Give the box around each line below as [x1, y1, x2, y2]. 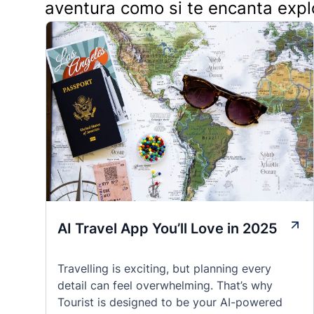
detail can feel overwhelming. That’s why [57, 278, 273, 292]
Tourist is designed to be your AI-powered [57, 295, 282, 309]
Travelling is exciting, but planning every [57, 261, 271, 275]
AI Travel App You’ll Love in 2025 [57, 220, 278, 237]
